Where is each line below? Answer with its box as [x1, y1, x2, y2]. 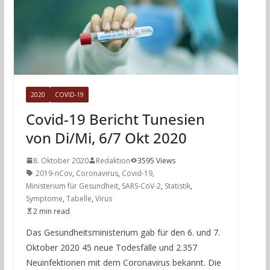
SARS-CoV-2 [121, 180, 161, 191]
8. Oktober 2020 [33, 155, 89, 166]
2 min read [33, 206, 70, 216]
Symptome [25, 193, 63, 204]
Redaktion [95, 155, 130, 166]
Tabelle [66, 193, 92, 204]
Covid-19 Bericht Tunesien [25, 108, 205, 129]
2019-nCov [35, 168, 72, 178]
